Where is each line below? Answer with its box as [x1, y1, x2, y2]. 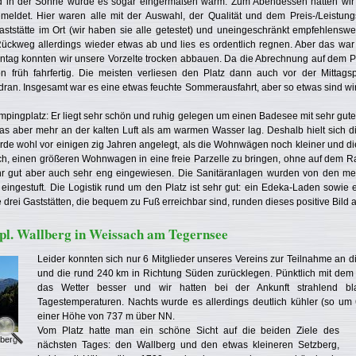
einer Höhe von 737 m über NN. [37, 311, 175, 322]
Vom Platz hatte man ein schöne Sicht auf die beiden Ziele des [37, 325, 339, 336]
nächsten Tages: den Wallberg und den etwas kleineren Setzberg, [37, 339, 339, 350]
